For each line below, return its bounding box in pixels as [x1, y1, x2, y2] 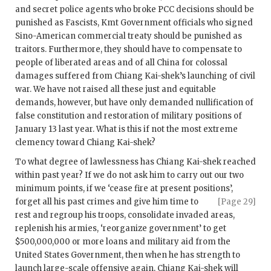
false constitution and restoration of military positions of [15, 111, 242, 122]
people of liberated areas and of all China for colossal [15, 57, 227, 68]
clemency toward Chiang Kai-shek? [15, 137, 155, 148]
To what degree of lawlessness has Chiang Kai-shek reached [15, 157, 256, 168]
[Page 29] [218, 197, 256, 207]
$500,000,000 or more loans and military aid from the [15, 237, 230, 247]
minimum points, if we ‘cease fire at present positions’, [15, 183, 233, 194]
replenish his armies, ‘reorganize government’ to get [15, 223, 226, 234]
